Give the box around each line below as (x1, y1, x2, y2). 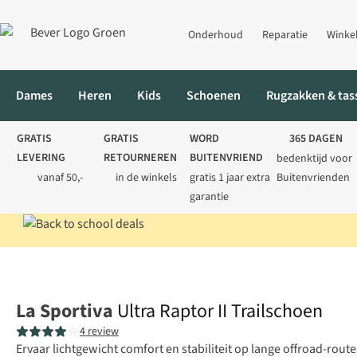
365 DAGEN (289, 131, 343, 147)
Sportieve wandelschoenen (157, 255, 304, 273)
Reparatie (262, 27, 308, 43)
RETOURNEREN (103, 150, 177, 166)
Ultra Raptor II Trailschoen (117, 297, 323, 326)
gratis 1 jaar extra (190, 170, 270, 186)
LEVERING (17, 150, 65, 166)
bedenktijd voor (276, 151, 352, 167)
